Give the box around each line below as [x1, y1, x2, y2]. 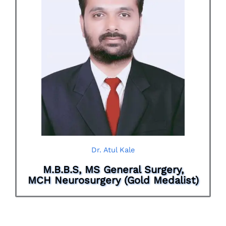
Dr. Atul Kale [91, 145, 135, 154]
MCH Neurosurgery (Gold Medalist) [27, 174, 199, 186]
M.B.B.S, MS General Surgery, [42, 163, 184, 176]
